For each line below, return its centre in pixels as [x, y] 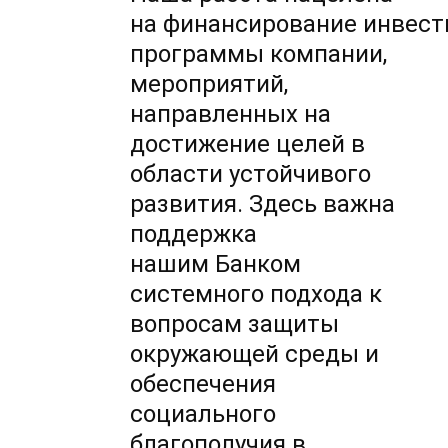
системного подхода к [256, 294]
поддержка [194, 234]
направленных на [231, 114]
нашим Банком [216, 264]
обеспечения [203, 384]
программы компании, [259, 54]
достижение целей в [248, 144]
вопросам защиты [235, 324]
